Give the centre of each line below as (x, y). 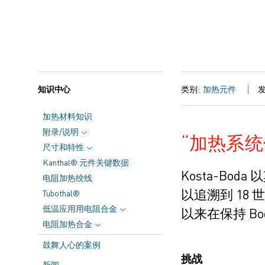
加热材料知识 (67, 116)
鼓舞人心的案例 (72, 244)
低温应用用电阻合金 (80, 208)
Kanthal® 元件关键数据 (86, 162)
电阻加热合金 (67, 224)
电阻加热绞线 (67, 177)
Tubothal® (61, 193)
